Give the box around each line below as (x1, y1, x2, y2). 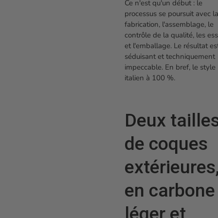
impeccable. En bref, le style (125, 62, 216, 73)
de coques (125, 133, 208, 155)
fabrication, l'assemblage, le (125, 19, 214, 30)
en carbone (125, 180, 215, 201)
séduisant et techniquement (125, 52, 215, 62)
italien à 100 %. (125, 73, 175, 83)
